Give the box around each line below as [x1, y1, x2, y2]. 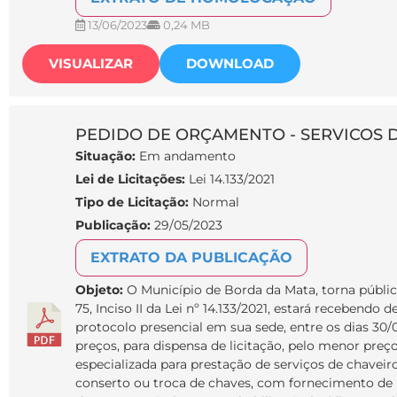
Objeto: [75, 282, 127, 299]
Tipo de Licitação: [75, 194, 189, 211]
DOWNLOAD [186, 56, 274, 73]
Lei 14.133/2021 [185, 171, 275, 188]
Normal [189, 194, 239, 211]
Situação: [75, 148, 136, 165]
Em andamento [136, 148, 236, 165]
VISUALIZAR [49, 56, 133, 73]
